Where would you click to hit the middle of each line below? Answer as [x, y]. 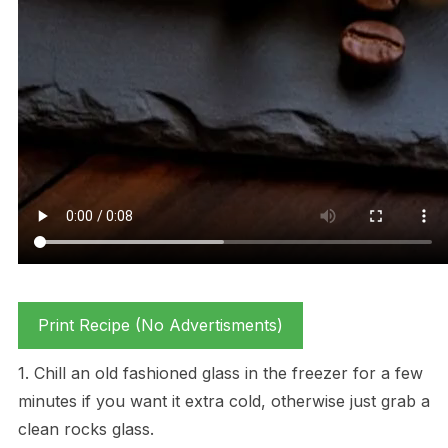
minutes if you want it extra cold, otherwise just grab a [223, 401]
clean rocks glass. [85, 429]
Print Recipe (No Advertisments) [160, 325]
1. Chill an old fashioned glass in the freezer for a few [220, 373]
